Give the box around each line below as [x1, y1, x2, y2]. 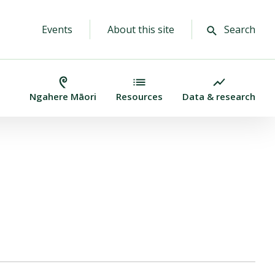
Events [42, 23, 72, 36]
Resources [116, 90, 163, 103]
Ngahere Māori [29, 90, 96, 103]
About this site [107, 23, 174, 36]
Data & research [182, 90, 255, 103]
